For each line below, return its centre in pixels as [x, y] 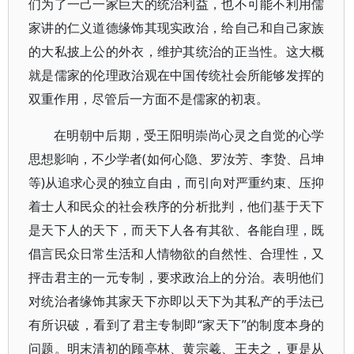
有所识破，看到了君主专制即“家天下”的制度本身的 [177, 325]
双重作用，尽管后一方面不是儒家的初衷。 [149, 99]
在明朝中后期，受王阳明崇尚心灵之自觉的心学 [189, 135]
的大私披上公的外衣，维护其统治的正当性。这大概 [177, 51]
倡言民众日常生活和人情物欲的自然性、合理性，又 [177, 254]
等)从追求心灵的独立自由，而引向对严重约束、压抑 [177, 183]
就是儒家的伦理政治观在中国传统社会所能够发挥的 [177, 75]
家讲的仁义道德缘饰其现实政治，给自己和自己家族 [177, 28]
